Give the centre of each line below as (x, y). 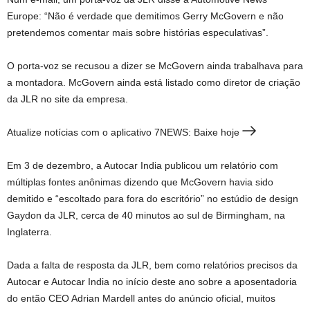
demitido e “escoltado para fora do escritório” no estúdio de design (153, 199)
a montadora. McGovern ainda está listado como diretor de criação (154, 82)
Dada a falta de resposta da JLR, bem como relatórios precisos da (152, 265)
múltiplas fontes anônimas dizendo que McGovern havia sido (140, 182)
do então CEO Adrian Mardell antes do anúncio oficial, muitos (141, 298)
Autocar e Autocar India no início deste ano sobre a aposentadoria (152, 282)
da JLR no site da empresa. (67, 99)
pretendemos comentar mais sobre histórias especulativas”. (138, 33)
